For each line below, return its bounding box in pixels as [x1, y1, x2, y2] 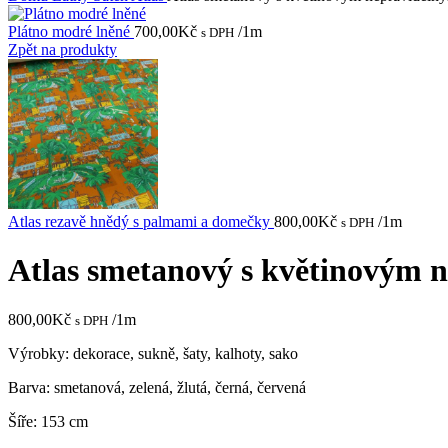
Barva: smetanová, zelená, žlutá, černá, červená [8, 378, 306, 396]
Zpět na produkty [8, 41, 117, 58]
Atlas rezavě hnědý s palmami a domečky [8, 213, 274, 230]
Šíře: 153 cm [8, 412, 88, 430]
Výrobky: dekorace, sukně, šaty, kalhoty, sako [8, 344, 298, 362]
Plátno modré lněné [8, 23, 134, 40]
